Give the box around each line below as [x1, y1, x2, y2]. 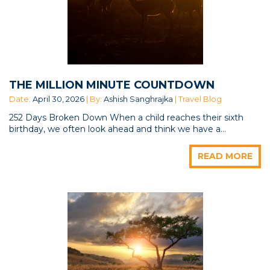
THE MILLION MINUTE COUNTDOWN [9, 78, 215, 92]
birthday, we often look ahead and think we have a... [9, 123, 226, 134]
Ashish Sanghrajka [104, 94, 173, 104]
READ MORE [198, 150, 253, 162]
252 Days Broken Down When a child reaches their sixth [9, 111, 243, 123]
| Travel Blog [173, 94, 222, 104]
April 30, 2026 [33, 94, 84, 104]
